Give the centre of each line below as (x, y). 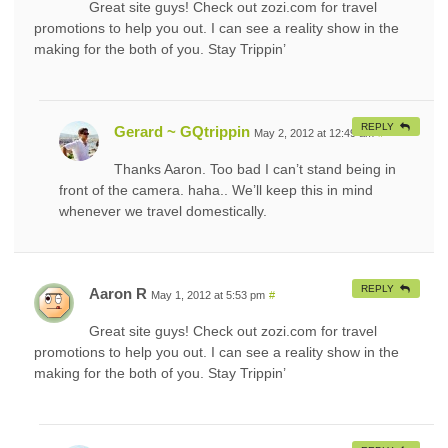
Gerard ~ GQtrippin (182, 131)
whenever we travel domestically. (163, 210)
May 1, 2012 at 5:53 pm (208, 294)
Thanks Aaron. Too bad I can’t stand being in (255, 168)
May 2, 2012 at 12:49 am (314, 132)
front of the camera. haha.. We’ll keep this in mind (216, 189)
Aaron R (118, 293)
